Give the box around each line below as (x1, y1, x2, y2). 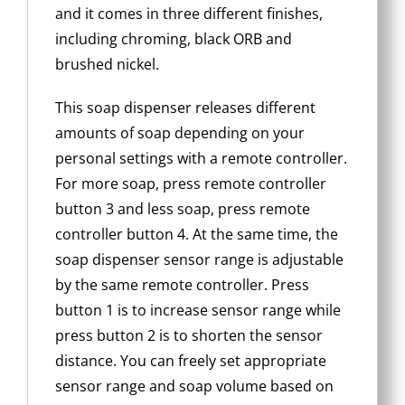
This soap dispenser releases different (55, 98, 316, 118)
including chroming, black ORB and (55, 29, 292, 50)
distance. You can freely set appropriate (55, 351, 326, 372)
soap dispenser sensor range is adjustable (55, 250, 344, 270)
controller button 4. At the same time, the (55, 224, 338, 245)
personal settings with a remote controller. (55, 148, 347, 169)
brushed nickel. (55, 54, 159, 75)
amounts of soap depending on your (55, 123, 305, 144)
